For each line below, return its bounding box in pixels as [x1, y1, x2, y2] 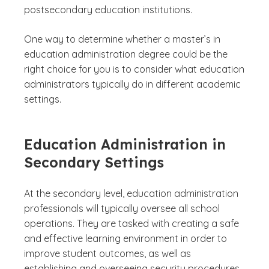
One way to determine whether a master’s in [24, 33, 220, 45]
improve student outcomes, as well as [24, 247, 191, 259]
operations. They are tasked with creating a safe [24, 217, 239, 229]
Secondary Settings [24, 154, 164, 171]
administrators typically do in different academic [24, 78, 241, 90]
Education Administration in [24, 136, 226, 153]
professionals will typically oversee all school [24, 202, 220, 214]
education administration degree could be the [24, 48, 228, 60]
